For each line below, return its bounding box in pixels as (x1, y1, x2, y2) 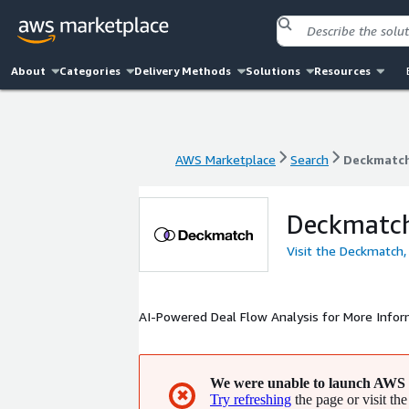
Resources (313, 64, 371, 78)
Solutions (245, 64, 300, 78)
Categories (59, 64, 121, 78)
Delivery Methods (134, 64, 232, 78)
